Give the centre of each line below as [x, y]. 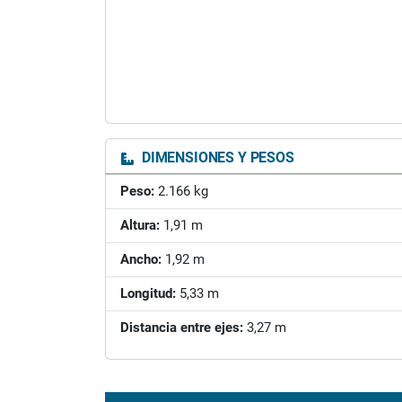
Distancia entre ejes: [182, 328]
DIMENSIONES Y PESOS [216, 157]
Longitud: [148, 293]
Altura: [140, 225]
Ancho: [141, 259]
